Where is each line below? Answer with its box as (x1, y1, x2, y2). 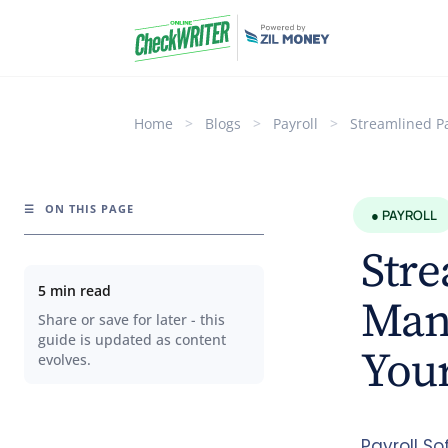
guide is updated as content (38, 330, 226, 349)
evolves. (38, 350, 91, 369)
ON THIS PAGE (41, 200, 134, 216)
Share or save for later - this (38, 310, 225, 329)
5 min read (38, 280, 111, 300)
